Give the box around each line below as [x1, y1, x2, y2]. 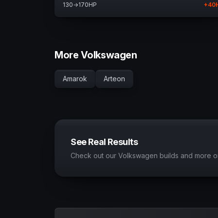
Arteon [104, 74, 125, 83]
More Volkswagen [54, 49, 137, 61]
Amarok [63, 74, 87, 83]
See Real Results [71, 137, 138, 147]
